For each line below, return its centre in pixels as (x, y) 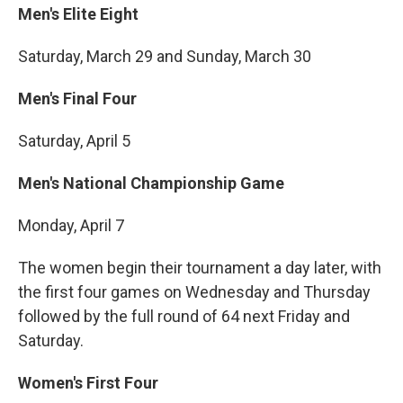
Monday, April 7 (71, 225)
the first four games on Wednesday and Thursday (194, 292)
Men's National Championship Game (151, 183)
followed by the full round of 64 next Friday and (184, 316)
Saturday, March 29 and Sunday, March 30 (165, 56)
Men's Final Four (77, 99)
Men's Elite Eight (78, 14)
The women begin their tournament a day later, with (200, 268)
